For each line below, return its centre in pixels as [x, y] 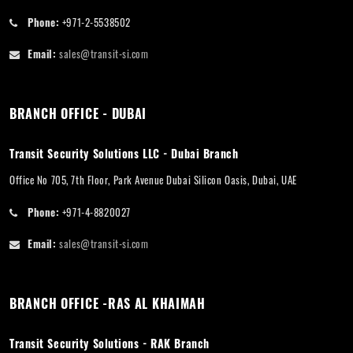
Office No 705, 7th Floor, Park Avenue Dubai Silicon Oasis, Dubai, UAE [153, 180]
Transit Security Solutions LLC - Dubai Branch [124, 154]
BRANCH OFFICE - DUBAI [78, 114]
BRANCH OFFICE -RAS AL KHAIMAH [108, 304]
